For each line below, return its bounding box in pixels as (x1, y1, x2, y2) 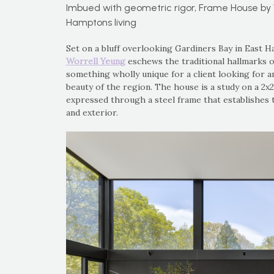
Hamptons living (65, 17, 136, 28)
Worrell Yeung (65, 56, 125, 67)
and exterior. (65, 107, 118, 118)
